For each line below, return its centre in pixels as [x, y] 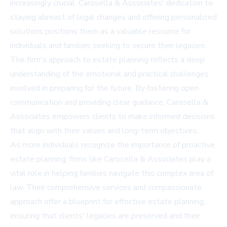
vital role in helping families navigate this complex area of [112, 174]
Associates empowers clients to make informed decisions [112, 117]
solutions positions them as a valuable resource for [101, 32]
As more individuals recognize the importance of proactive [112, 145]
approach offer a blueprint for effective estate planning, [108, 202]
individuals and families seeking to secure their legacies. [108, 46]
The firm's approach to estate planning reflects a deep [107, 60]
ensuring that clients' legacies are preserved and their [105, 216]
